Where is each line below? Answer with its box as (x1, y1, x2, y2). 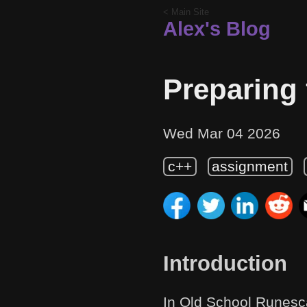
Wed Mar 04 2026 (163, 125, 280, 141)
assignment (212, 158, 288, 175)
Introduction (163, 251, 287, 275)
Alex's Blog (163, 18, 271, 40)
